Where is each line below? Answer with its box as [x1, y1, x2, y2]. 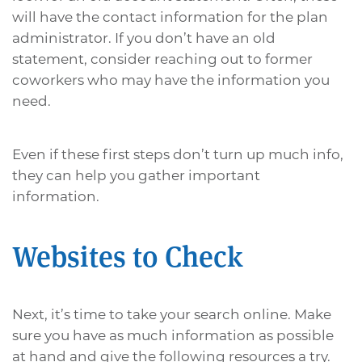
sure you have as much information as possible [12, 327, 334, 344]
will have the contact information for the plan [12, 9, 328, 26]
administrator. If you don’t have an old [12, 30, 276, 47]
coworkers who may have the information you [12, 72, 330, 89]
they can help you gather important [12, 167, 260, 184]
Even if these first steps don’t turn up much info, [12, 146, 343, 163]
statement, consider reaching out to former [12, 51, 313, 68]
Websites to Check [12, 235, 243, 276]
